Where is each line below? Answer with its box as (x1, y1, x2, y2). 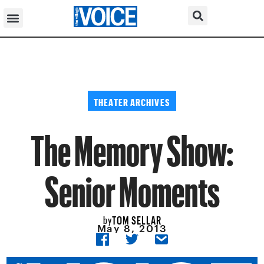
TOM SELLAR (111, 209, 161, 227)
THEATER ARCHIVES (94, 93, 170, 108)
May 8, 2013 (97, 222, 167, 235)
